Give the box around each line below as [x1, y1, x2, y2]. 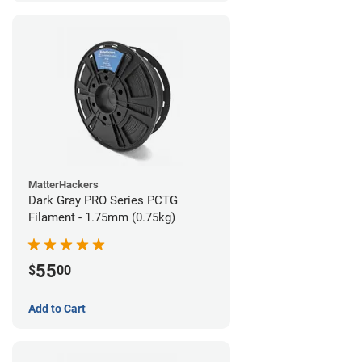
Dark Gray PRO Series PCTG [28, 192, 178, 208]
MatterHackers [28, 178, 99, 191]
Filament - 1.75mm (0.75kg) [28, 209, 175, 225]
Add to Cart [28, 301, 86, 315]
